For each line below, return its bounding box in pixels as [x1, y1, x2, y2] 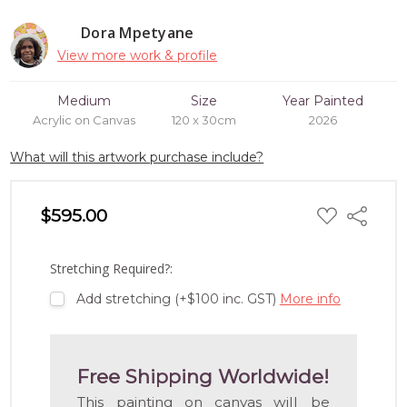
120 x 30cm [171, 112, 236, 127]
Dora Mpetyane [81, 22, 194, 43]
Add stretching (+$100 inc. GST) [75, 290, 280, 307]
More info [279, 290, 341, 307]
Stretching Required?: [50, 259, 174, 277]
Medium [56, 92, 111, 109]
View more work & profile [57, 46, 218, 64]
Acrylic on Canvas [32, 112, 135, 127]
